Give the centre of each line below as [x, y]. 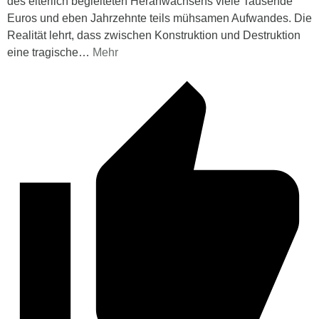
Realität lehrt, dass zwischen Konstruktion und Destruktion [154, 36]
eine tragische [43, 53]
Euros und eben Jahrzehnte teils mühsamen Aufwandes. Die [159, 19]
